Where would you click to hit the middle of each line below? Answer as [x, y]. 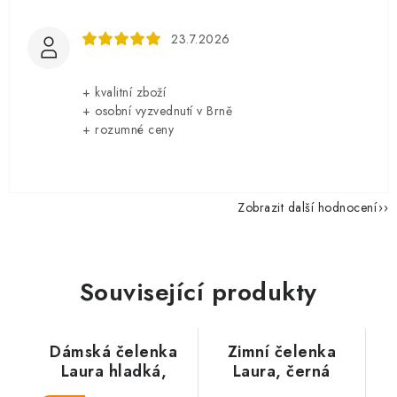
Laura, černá [281, 371]
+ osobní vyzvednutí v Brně [157, 110]
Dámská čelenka [114, 351]
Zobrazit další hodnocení [307, 207]
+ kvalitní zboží [124, 92]
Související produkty [198, 292]
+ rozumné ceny [128, 129]
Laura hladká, [113, 371]
